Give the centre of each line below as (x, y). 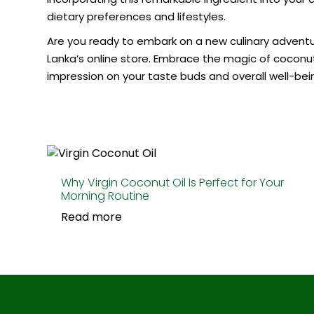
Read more (91, 217)
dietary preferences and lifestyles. (136, 16)
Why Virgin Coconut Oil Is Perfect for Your (172, 182)
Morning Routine (105, 196)
